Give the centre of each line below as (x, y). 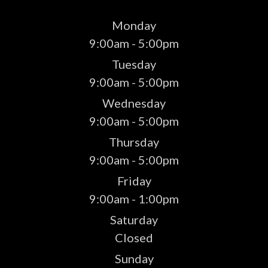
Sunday (134, 258)
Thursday (134, 142)
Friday (134, 181)
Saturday (134, 220)
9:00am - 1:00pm (134, 199)
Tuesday (134, 64)
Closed (134, 237)
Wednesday (134, 103)
